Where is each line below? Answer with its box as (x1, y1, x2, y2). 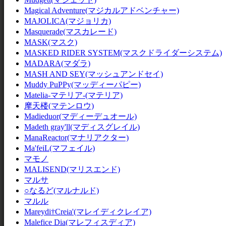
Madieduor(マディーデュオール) (24, 112, 137, 121)
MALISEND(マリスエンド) (24, 165, 120, 174)
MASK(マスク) (24, 38, 77, 46)
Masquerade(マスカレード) (24, 27, 117, 36)
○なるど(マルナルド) (24, 186, 99, 195)
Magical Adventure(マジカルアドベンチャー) (24, 6, 179, 15)
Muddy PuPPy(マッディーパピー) (24, 80, 141, 89)
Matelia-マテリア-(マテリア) (24, 91, 123, 99)
